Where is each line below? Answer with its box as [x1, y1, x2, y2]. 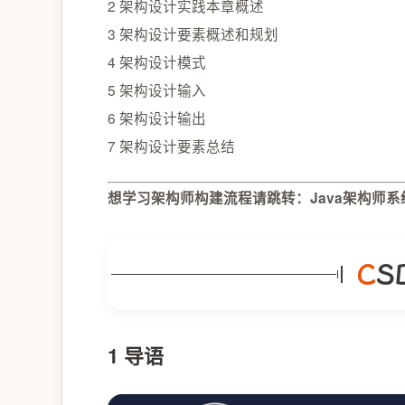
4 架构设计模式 [108, 52, 206, 71]
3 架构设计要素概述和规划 [108, 24, 278, 43]
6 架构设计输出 [108, 108, 206, 127]
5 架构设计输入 [108, 80, 206, 99]
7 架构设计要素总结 [108, 136, 235, 155]
